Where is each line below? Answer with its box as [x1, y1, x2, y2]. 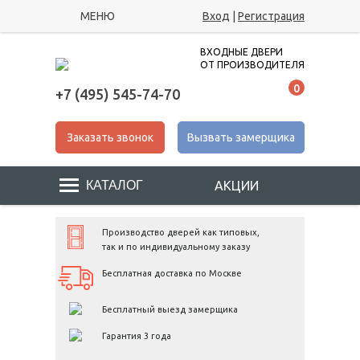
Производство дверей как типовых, [102, 227, 260, 237]
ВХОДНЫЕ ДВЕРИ [200, 47, 283, 57]
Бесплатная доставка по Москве [102, 268, 242, 278]
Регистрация [238, 10, 305, 22]
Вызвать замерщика [187, 131, 295, 144]
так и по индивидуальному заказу [102, 242, 250, 252]
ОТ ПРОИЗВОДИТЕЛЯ [200, 59, 305, 70]
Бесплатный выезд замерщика [102, 305, 238, 314]
